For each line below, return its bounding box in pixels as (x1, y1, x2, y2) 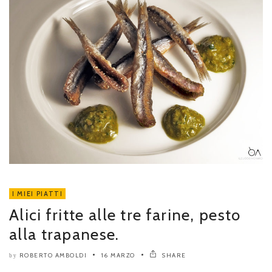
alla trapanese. (9, 225, 120, 245)
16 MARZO (101, 251, 135, 260)
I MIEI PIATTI (12, 189, 63, 199)
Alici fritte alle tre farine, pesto (9, 205, 241, 225)
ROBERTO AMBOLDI (19, 251, 87, 260)
